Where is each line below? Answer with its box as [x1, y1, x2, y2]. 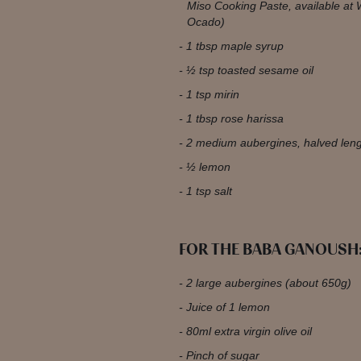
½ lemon [185, 160, 230, 173]
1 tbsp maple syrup [185, 39, 284, 52]
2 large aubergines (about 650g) [185, 276, 351, 289]
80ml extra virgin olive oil [185, 325, 312, 338]
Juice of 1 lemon [185, 301, 270, 313]
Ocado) [186, 15, 225, 28]
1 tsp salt [185, 185, 232, 197]
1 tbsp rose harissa [185, 112, 284, 125]
